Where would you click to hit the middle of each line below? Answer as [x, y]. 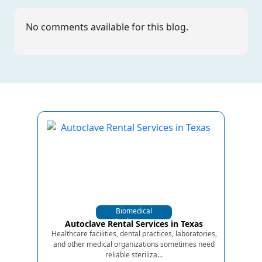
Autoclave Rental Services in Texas [134, 223]
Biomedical [134, 211]
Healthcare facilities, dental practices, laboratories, [134, 233]
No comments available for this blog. [107, 27]
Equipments [134, 221]
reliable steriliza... [134, 254]
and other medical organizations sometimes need [134, 244]
